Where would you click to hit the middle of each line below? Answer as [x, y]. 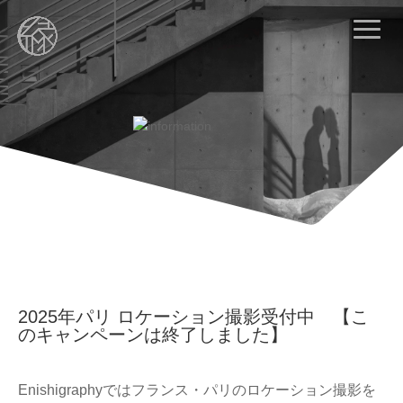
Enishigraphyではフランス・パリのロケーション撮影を [197, 390]
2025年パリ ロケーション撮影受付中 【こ [193, 317]
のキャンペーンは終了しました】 [153, 335]
